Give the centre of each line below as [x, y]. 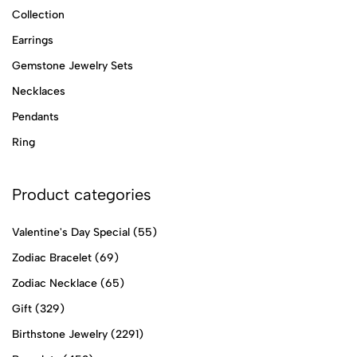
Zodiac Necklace [55, 283]
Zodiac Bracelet [52, 257]
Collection [38, 14]
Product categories [82, 194]
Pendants [35, 116]
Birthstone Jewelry [60, 334]
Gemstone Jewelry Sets [73, 65]
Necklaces [39, 91]
